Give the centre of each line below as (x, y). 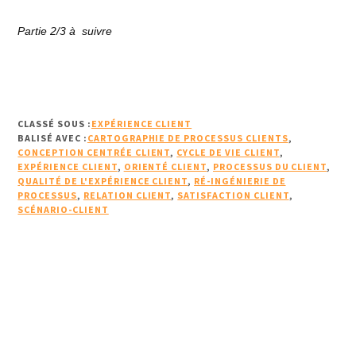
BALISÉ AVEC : (52, 137)
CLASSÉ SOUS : (54, 123)
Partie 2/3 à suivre (65, 31)
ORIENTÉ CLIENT (165, 166)
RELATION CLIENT (127, 195)
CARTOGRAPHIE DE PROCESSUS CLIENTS (188, 137)
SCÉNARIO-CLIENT (63, 209)
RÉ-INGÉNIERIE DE (240, 180)
